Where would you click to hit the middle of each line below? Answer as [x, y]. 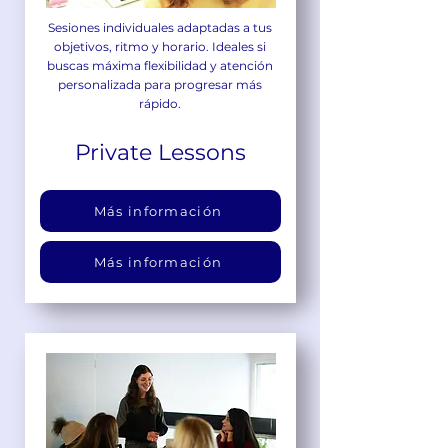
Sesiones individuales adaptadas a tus [160, 27]
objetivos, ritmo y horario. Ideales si [160, 46]
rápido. [160, 103]
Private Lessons [160, 152]
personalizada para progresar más [160, 84]
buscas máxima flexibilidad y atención [160, 65]
